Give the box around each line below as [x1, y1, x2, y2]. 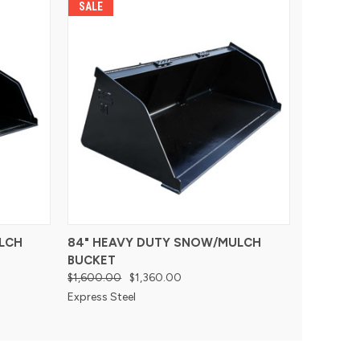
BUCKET [67, 252, 117, 268]
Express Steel [67, 289, 137, 304]
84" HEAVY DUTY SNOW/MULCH [67, 235, 262, 250]
